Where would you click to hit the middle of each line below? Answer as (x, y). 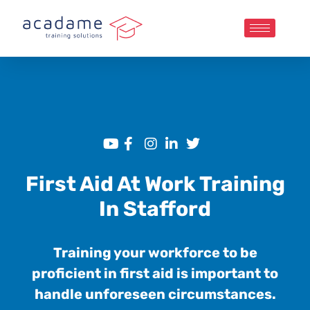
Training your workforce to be (155, 253)
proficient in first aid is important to (155, 274)
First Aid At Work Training (155, 184)
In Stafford (155, 209)
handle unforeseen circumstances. (155, 294)
